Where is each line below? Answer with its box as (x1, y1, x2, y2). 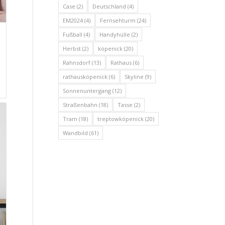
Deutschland (92, 2, 126, 10)
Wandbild (62, 129, 88, 137)
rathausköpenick (62, 72, 107, 80)
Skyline (124, 72, 144, 80)
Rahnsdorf (62, 58, 90, 66)
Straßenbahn (62, 100, 97, 108)
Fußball (62, 30, 82, 38)
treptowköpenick (97, 115, 144, 123)
